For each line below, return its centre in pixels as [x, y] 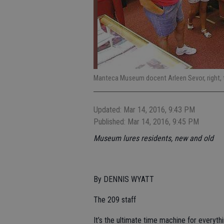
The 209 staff [115, 200]
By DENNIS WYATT [124, 179]
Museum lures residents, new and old [153, 138]
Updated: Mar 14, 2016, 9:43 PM [144, 110]
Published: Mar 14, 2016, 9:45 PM [146, 122]
